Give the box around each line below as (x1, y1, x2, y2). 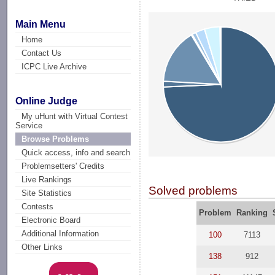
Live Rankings (21, 175, 72, 185)
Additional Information (21, 229, 99, 239)
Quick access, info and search (21, 148, 131, 158)
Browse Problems (21, 134, 90, 144)
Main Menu (15, 18, 66, 29)
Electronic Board (21, 215, 81, 225)
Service (15, 121, 43, 131)
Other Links (21, 242, 63, 252)
